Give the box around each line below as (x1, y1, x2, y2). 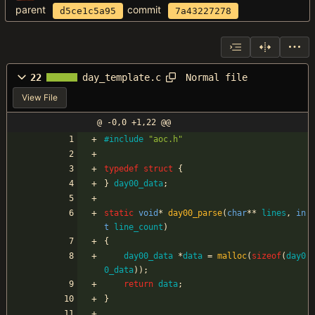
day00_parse (168, 208, 222, 219)
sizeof (252, 251, 281, 262)
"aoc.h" (148, 134, 183, 145)
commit (127, 4, 161, 16)
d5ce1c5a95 (60, 5, 116, 16)
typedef (104, 164, 139, 174)
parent (15, 4, 46, 16)
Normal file (186, 71, 247, 83)
